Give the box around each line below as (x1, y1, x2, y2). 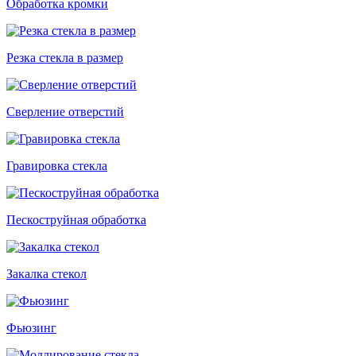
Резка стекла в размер (6, 51, 123, 64)
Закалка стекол (6, 267, 87, 281)
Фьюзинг (6, 321, 56, 335)
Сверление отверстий (6, 105, 124, 118)
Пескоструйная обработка (6, 213, 146, 226)
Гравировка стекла (6, 159, 107, 172)
